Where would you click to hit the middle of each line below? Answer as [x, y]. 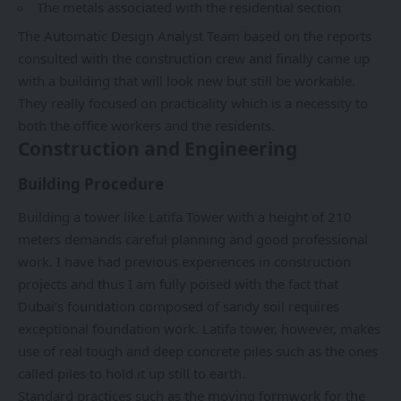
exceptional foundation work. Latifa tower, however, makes [199, 329]
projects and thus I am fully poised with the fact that [178, 284]
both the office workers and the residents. [146, 126]
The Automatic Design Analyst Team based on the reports [195, 36]
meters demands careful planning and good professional [193, 239]
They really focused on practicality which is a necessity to [193, 103]
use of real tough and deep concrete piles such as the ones [198, 351]
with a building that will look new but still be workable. [187, 81]
